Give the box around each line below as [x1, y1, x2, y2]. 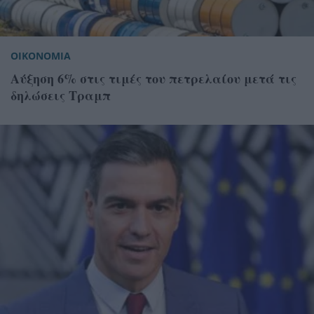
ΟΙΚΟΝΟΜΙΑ [11, 48, 71, 62]
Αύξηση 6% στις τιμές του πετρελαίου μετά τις [11, 69, 296, 88]
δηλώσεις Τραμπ [11, 86, 111, 104]
